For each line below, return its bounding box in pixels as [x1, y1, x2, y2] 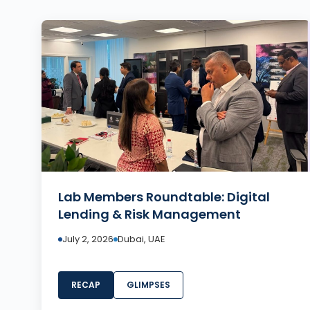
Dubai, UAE [118, 232, 165, 246]
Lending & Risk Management [58, 205, 241, 223]
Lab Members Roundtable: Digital [58, 188, 270, 206]
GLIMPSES [127, 278, 170, 291]
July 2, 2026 [62, 232, 113, 246]
